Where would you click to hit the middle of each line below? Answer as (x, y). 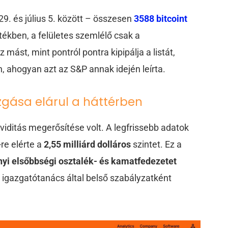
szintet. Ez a (156, 145)
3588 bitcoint (161, 18)
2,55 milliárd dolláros (88, 145)
